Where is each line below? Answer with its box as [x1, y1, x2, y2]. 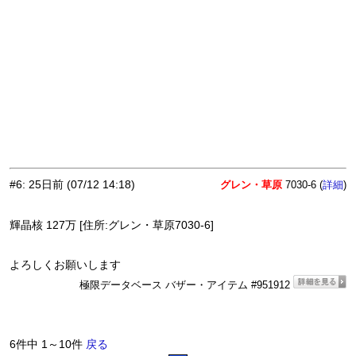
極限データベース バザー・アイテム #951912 [79, 279, 293, 292]
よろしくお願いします [10, 258, 121, 272]
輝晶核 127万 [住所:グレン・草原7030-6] [10, 219, 214, 232]
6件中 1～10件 [10, 338, 86, 351]
